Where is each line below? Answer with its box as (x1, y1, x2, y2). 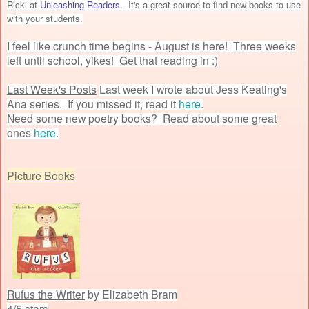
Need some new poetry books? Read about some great (7, 110, 277, 126)
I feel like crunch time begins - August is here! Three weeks (7, 37, 296, 53)
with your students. (7, 11, 83, 25)
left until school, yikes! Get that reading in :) (7, 52, 218, 68)
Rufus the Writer (7, 286, 85, 301)
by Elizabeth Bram (85, 286, 177, 301)
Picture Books (7, 167, 75, 183)
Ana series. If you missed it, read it (7, 95, 179, 111)
